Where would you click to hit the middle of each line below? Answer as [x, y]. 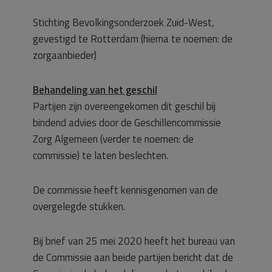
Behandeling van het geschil [95, 90]
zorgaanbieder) [65, 55]
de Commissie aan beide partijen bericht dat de [133, 257]
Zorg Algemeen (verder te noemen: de [113, 139]
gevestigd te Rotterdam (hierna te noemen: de [133, 39]
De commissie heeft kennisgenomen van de [125, 190]
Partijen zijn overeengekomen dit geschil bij [124, 106]
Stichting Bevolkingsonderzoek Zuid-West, [124, 22]
